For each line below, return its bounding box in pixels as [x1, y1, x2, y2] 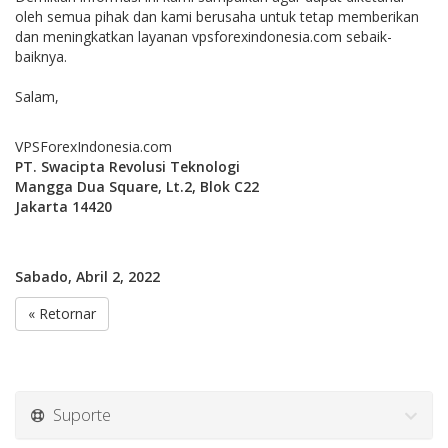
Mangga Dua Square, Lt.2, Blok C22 [15, 177, 259, 196]
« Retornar [28, 304, 96, 323]
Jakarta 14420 [15, 197, 112, 216]
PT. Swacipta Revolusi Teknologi [15, 157, 240, 176]
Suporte [45, 403, 111, 426]
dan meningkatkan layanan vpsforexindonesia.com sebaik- [15, 27, 392, 46]
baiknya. [15, 47, 67, 66]
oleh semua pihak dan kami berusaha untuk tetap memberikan [15, 7, 419, 26]
